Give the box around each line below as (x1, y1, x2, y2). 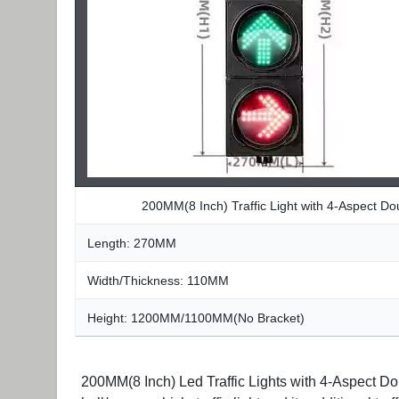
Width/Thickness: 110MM (87, 273, 229, 288)
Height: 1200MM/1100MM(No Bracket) (87, 311, 305, 325)
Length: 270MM (87, 236, 176, 250)
